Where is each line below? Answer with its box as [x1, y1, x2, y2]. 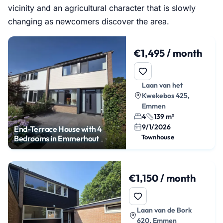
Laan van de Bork [136, 205, 192, 215]
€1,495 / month [133, 46, 202, 59]
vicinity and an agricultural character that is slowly [8, 2, 196, 13]
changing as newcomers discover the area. [8, 16, 169, 26]
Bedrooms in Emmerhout [14, 133, 99, 143]
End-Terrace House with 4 [14, 123, 103, 134]
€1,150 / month [128, 171, 196, 184]
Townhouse [141, 132, 174, 141]
